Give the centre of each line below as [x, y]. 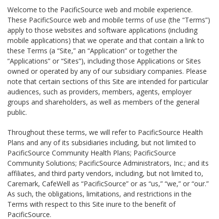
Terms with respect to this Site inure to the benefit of [91, 204]
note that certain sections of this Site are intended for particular [108, 81]
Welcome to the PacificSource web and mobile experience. [100, 10]
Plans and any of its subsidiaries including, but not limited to [102, 142]
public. [17, 112]
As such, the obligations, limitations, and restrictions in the [99, 194]
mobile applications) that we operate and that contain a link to [106, 40]
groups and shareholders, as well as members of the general [103, 102]
